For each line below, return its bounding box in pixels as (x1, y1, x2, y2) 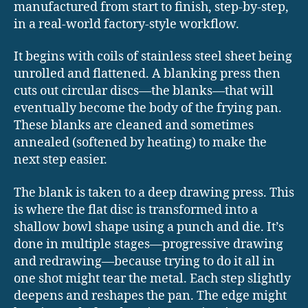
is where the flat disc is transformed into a (14, 201, 258, 218)
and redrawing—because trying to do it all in (14, 253, 275, 269)
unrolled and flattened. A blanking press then (14, 66, 280, 82)
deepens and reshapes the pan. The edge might (14, 287, 287, 304)
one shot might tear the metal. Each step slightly (14, 270, 291, 287)
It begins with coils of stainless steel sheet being (14, 49, 292, 65)
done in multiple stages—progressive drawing (14, 236, 283, 252)
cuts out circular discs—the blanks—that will (14, 83, 274, 100)
